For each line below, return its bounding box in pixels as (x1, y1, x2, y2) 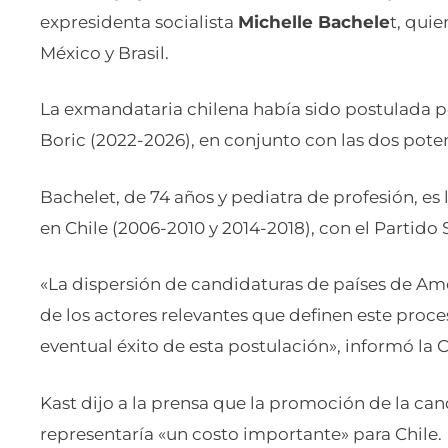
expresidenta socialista (40, 11, 238, 32)
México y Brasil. (40, 42, 169, 63)
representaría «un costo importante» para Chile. (40, 423, 442, 444)
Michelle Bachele (238, 11, 390, 32)
